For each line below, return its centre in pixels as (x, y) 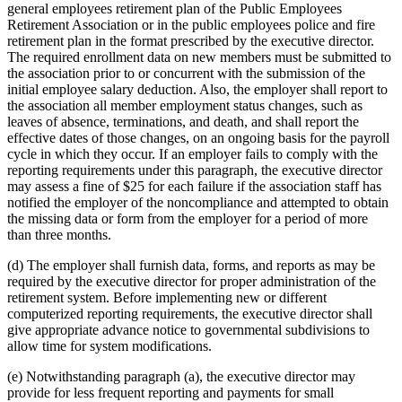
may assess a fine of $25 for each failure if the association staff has (194, 187)
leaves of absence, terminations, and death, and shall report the (183, 122)
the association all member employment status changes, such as (185, 106)
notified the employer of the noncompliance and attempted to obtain (198, 203)
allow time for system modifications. (109, 346)
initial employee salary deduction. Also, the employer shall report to (197, 90)
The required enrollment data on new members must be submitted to (199, 57)
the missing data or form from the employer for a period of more (188, 219)
